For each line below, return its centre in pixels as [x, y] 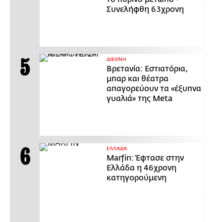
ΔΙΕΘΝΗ [116, 59]
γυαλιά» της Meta [139, 98]
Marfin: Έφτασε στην [145, 158]
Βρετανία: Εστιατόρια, [147, 69]
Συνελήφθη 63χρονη [145, 9]
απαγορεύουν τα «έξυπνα [154, 88]
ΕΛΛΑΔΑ [117, 148]
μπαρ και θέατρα [138, 79]
